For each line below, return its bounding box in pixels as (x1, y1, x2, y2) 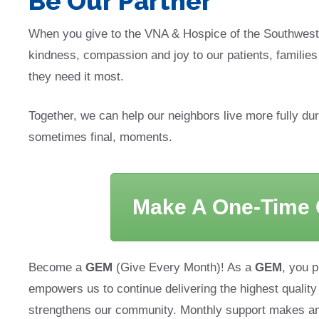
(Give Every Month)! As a (113, 261, 255, 274)
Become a (28, 261, 85, 274)
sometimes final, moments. (28, 130, 172, 144)
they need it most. (28, 69, 124, 83)
